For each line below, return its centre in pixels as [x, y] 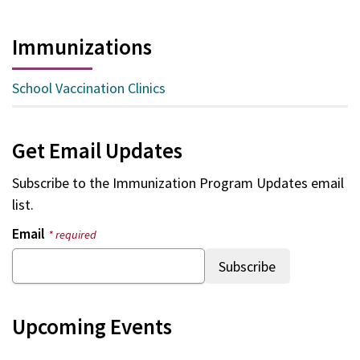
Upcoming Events [92, 326]
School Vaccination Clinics [89, 88]
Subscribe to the [62, 183]
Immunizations [82, 46]
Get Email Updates [97, 150]
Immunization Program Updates [210, 183]
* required [72, 235]
